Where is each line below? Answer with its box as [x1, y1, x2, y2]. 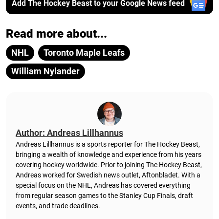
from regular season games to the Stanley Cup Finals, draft [16, 192, 193, 200]
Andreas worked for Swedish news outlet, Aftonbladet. [16, 171, 181, 179]
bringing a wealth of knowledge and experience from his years [16, 151, 201, 159]
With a [181, 171, 200, 179]
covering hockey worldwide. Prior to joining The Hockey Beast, [16, 161, 202, 169]
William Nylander [11, 66, 80, 77]
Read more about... [6, 27, 107, 41]
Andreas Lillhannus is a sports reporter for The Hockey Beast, [16, 140, 200, 149]
